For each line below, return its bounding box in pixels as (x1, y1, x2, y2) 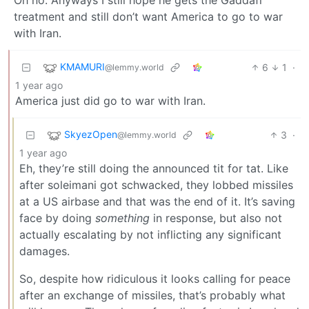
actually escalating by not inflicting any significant (19, 227, 281, 241)
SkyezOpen (64, 128, 117, 140)
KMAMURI (60, 60, 105, 72)
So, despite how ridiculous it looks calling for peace (19, 271, 290, 286)
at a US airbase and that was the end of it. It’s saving (19, 194, 295, 208)
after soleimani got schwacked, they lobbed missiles (19, 177, 293, 192)
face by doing (19, 210, 95, 225)
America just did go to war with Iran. (15, 93, 206, 108)
